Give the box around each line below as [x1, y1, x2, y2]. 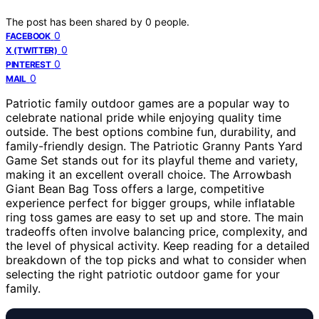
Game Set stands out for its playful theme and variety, [6, 152, 298, 167]
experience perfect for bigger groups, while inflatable [6, 195, 295, 210]
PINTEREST [6, 58, 51, 70]
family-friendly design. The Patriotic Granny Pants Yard [6, 138, 303, 153]
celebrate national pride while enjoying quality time [6, 110, 281, 125]
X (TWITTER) [6, 44, 58, 56]
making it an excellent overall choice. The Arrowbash [6, 167, 291, 182]
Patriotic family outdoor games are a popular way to [6, 95, 290, 110]
